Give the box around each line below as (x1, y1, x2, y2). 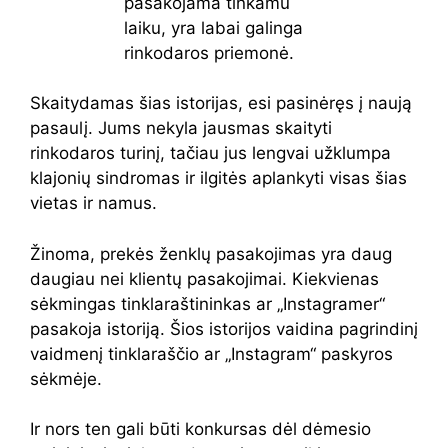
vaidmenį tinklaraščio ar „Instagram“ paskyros (30, 343, 393, 364)
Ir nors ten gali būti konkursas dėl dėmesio (30, 419, 371, 439)
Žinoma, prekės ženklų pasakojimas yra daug (30, 243, 392, 264)
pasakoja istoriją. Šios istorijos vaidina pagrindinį (30, 318, 418, 339)
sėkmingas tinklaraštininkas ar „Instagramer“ (30, 293, 385, 314)
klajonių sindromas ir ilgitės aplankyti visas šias (30, 168, 407, 188)
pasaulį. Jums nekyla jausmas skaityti (30, 118, 332, 138)
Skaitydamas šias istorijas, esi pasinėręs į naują (30, 93, 412, 113)
